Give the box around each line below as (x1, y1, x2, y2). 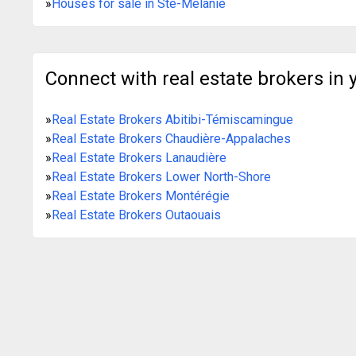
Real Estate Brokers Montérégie (52, 188, 230, 203)
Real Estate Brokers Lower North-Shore (52, 168, 271, 184)
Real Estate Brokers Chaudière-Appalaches (52, 130, 291, 146)
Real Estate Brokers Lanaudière (52, 149, 226, 165)
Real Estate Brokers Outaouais (52, 207, 221, 222)
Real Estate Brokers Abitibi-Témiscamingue (52, 111, 293, 127)
